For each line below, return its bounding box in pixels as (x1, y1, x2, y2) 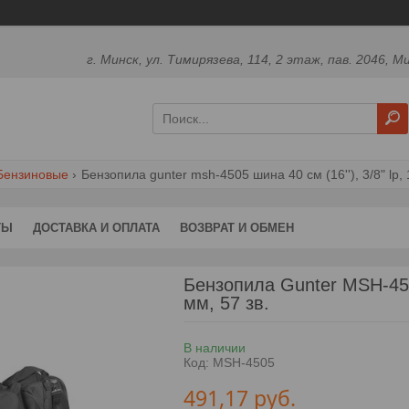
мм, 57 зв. (183, 292, 269, 313)
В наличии (183, 340, 246, 355)
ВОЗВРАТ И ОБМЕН (180, 220, 294, 235)
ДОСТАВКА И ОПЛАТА (33, 220, 160, 235)
